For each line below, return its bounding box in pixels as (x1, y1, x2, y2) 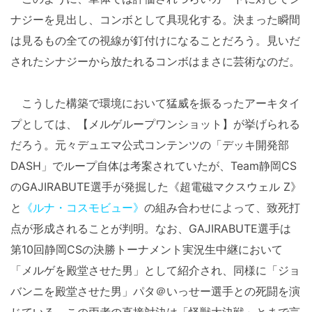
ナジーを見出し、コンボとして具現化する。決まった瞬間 (10, 13, 300, 27)
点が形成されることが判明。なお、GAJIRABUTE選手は (10, 221, 291, 236)
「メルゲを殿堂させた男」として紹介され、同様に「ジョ (10, 263, 300, 278)
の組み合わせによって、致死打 (144, 201, 300, 215)
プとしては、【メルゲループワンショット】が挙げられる (10, 117, 300, 132)
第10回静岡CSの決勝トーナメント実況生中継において (10, 242, 283, 257)
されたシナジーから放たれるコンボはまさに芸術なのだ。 (10, 54, 300, 69)
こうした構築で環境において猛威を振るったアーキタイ (10, 96, 300, 111)
